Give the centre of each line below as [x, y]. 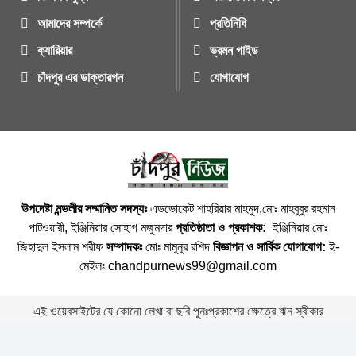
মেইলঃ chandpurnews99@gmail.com [178, 265]
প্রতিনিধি [228, 23]
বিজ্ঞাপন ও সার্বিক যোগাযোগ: [269, 246]
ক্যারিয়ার [55, 50]
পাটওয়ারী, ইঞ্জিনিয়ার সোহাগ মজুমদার [102, 227]
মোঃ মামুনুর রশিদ [177, 246]
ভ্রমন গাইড [234, 50]
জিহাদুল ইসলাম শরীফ [62, 246]
